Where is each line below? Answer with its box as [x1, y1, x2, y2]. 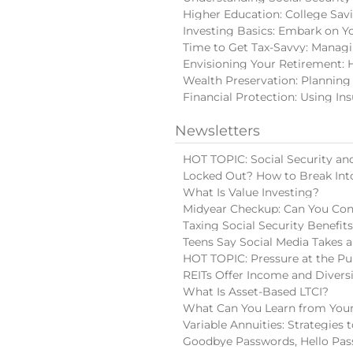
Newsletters [175, 121, 260, 139]
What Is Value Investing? [183, 185, 319, 199]
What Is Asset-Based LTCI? [183, 284, 329, 299]
